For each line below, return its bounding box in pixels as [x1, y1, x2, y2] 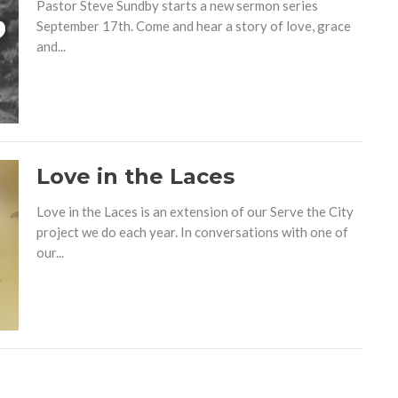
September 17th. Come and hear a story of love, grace [36, 17, 351, 34]
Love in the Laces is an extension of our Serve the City [36, 203, 354, 220]
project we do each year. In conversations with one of [36, 224, 348, 241]
